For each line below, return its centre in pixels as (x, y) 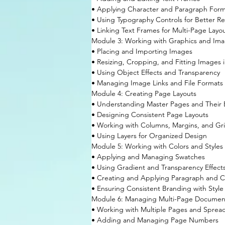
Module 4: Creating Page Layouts (144, 93)
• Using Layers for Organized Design (149, 136)
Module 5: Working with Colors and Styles (157, 146)
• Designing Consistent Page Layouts (150, 115)
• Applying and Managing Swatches (148, 157)
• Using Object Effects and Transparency (156, 72)
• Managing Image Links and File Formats (157, 83)
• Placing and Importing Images (142, 51)
